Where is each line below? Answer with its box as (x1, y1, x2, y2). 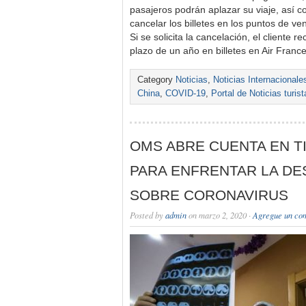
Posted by (130, 210, 165, 221)
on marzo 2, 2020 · (186, 210, 253, 221)
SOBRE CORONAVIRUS (130, 187, 288, 203)
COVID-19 (165, 89, 206, 98)
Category (137, 75, 176, 85)
